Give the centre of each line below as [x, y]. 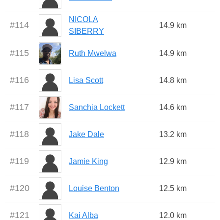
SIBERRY [86, 31]
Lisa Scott [86, 81]
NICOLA [83, 20]
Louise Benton [94, 189]
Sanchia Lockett [97, 108]
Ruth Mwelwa [93, 54]
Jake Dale [86, 135]
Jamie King [88, 162]
